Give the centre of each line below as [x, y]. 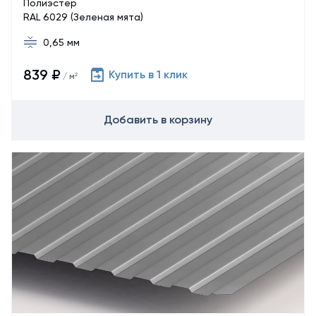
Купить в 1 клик [148, 74]
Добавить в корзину [158, 120]
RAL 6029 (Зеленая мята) [83, 17]
